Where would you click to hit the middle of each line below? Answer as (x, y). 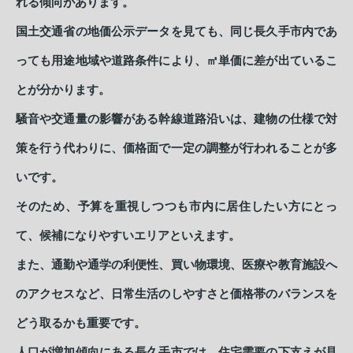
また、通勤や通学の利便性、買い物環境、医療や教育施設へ (176, 265)
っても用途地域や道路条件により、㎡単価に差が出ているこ (176, 61)
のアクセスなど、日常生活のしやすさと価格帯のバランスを (176, 294)
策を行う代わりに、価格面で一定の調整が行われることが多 (176, 149)
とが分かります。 (63, 90)
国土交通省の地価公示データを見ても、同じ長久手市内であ (176, 32)
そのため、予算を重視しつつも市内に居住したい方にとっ (176, 207)
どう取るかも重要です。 (81, 323)
